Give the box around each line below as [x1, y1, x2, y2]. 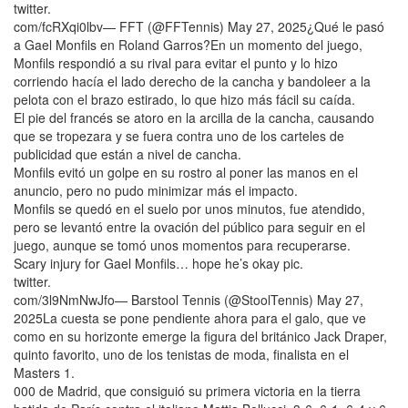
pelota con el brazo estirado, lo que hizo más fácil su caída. [14, 89, 355, 108]
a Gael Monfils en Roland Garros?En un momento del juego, [14, 35, 362, 54]
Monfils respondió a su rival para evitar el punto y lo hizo [14, 53, 338, 72]
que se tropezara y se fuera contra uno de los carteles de [14, 126, 344, 145]
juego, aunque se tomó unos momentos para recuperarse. [14, 235, 351, 254]
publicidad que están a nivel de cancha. [14, 144, 241, 163]
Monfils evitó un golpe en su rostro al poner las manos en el [14, 162, 358, 181]
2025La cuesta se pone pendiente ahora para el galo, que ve [14, 308, 366, 327]
